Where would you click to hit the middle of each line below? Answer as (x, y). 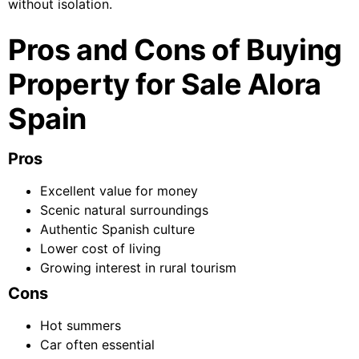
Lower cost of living (101, 249)
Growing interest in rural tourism (138, 268)
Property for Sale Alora (165, 85)
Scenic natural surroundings (124, 210)
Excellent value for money (119, 191)
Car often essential (97, 345)
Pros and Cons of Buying (175, 50)
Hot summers (81, 326)
